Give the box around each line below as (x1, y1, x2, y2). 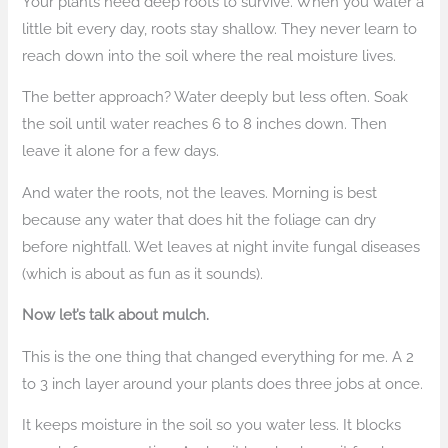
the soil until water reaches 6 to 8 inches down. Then (22, 115, 388, 133)
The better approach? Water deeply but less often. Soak (22, 88, 409, 106)
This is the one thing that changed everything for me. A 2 (22, 347, 415, 365)
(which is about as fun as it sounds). (22, 264, 264, 282)
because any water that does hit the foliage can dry (22, 210, 377, 228)
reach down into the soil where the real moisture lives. (22, 46, 397, 64)
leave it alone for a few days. (22, 142, 220, 160)
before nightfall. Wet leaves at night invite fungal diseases (22, 237, 421, 255)
